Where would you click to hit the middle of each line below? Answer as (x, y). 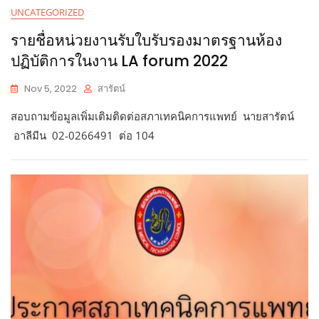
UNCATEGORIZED (47, 12)
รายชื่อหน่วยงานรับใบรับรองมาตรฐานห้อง (146, 40)
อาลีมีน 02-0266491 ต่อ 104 (88, 135)
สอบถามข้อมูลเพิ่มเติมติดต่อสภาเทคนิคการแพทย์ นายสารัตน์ (154, 116)
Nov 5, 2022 (51, 88)
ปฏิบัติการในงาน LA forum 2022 (119, 61)
